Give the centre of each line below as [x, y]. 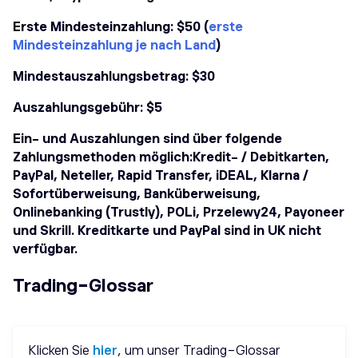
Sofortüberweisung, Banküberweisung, [137, 195]
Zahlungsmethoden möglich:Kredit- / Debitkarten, [171, 158]
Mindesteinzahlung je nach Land [114, 46]
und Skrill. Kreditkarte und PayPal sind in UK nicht [167, 231]
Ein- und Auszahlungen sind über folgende [147, 139]
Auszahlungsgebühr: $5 [88, 108]
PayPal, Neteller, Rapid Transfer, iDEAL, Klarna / [161, 176]
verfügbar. [45, 250]
